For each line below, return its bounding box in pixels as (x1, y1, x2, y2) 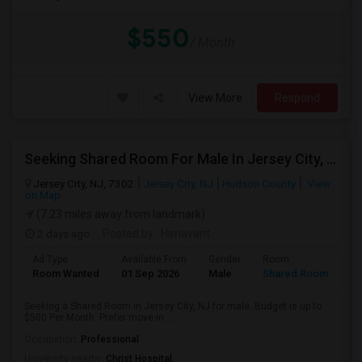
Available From (121, 254, 187, 265)
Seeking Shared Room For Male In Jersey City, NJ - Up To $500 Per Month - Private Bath (326, 150, 336, 167)
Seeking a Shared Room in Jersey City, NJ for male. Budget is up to (24, 301, 322, 312)
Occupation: (24, 334, 81, 345)
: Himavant (154, 227, 210, 240)
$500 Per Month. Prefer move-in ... (24, 312, 174, 323)
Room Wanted (32, 267, 99, 280)
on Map (25, 188, 61, 201)
